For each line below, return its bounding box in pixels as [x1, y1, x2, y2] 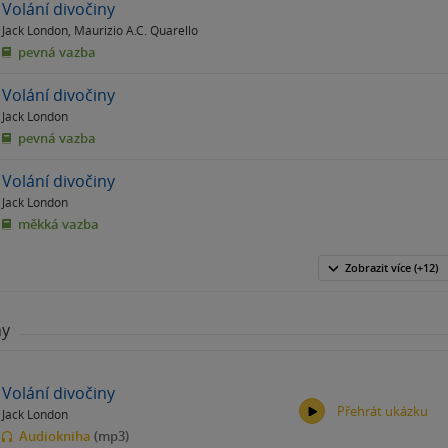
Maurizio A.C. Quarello [74, 22, 198, 39]
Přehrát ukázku [336, 402, 428, 421]
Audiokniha [16, 426, 94, 445]
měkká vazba [15, 215, 99, 234]
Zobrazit [344, 260, 391, 276]
